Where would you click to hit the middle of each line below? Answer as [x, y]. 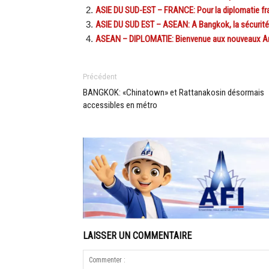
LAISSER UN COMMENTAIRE [137, 236]
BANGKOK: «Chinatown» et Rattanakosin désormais [174, 92]
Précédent [100, 77]
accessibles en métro [120, 105]
